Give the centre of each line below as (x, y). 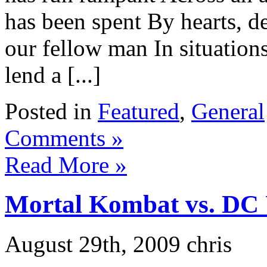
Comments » (64, 138)
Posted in (51, 111)
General (228, 111)
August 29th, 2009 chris (118, 244)
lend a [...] (53, 74)
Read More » (66, 164)
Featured (139, 111)
